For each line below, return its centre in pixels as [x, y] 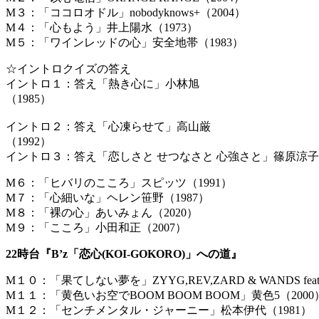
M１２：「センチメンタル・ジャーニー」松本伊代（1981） [159, 310]
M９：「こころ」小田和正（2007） [96, 228]
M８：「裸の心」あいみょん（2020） [102, 213]
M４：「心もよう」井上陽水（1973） [102, 28]
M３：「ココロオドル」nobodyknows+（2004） [126, 13]
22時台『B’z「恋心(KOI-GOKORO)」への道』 [124, 254]
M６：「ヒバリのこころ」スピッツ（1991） [119, 183]
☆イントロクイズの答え [68, 69]
